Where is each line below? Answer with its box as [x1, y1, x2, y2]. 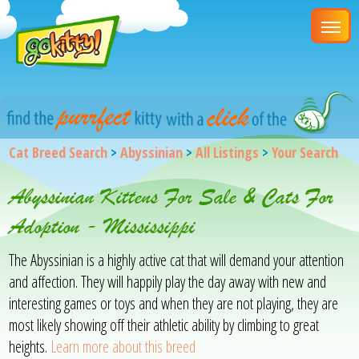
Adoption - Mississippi [9, 211, 196, 241]
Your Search [272, 142, 339, 162]
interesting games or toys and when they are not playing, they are [9, 292, 339, 314]
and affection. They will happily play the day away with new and [9, 270, 327, 292]
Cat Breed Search [9, 142, 108, 162]
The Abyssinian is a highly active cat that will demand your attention [9, 248, 345, 271]
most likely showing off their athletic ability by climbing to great [9, 313, 320, 336]
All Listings [196, 142, 260, 162]
